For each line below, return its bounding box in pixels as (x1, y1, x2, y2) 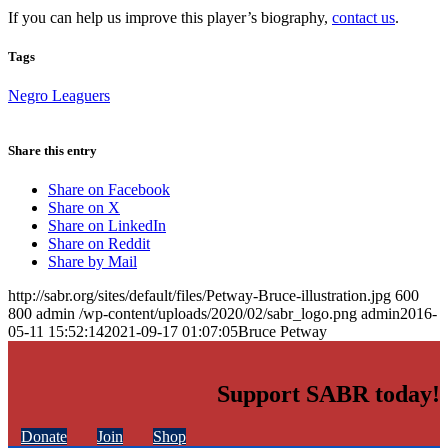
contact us (332, 8, 395, 26)
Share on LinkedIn (48, 217, 166, 235)
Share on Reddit (48, 235, 150, 253)
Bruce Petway (238, 323, 327, 341)
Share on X (48, 199, 120, 217)
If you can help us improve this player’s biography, (8, 8, 332, 26)
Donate (21, 428, 67, 446)
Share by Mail (48, 253, 137, 271)
